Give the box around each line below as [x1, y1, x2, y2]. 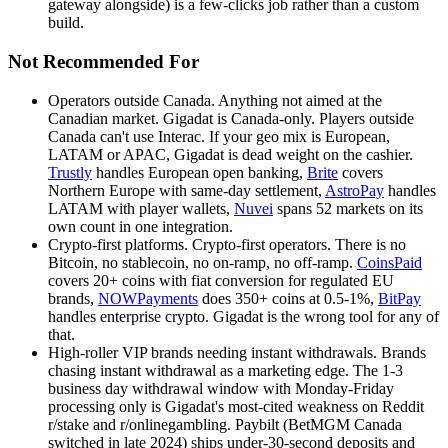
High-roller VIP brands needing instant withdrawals [48, 343, 373, 361]
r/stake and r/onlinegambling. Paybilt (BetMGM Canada [48, 415, 402, 433]
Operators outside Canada [48, 91, 211, 109]
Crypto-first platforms [48, 235, 184, 253]
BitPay [378, 289, 421, 307]
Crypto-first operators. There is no [192, 235, 406, 253]
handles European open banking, [92, 163, 307, 181]
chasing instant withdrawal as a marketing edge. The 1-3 [48, 361, 403, 379]
